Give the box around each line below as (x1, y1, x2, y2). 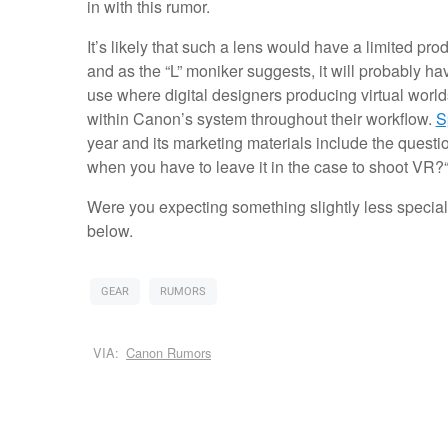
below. (86, 219, 133, 243)
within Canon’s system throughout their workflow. (86, 107, 436, 131)
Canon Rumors (126, 343, 212, 363)
